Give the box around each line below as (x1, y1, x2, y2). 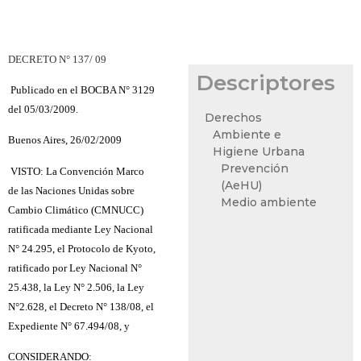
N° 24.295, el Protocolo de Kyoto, (8, 242, 156, 255)
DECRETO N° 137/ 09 (8, 52, 106, 65)
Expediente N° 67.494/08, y (8, 319, 130, 332)
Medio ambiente (221, 195, 317, 210)
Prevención (221, 161, 289, 176)
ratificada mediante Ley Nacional (8, 222, 153, 235)
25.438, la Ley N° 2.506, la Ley (8, 280, 144, 293)
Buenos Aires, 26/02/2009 (8, 134, 122, 147)
